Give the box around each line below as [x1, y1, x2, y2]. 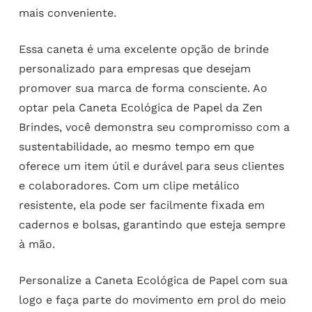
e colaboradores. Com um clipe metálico [18, 179, 240, 193]
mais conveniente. [18, 6, 116, 20]
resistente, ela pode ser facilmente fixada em [18, 198, 265, 212]
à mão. [18, 237, 55, 251]
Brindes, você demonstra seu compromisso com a [18, 120, 290, 134]
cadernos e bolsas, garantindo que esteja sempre [18, 218, 286, 232]
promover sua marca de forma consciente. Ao [18, 81, 267, 95]
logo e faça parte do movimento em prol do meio [18, 293, 286, 307]
